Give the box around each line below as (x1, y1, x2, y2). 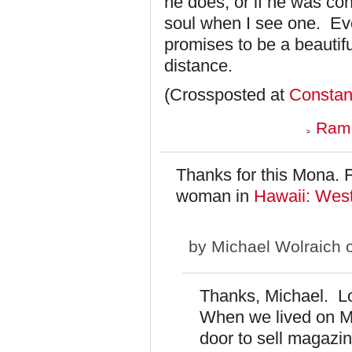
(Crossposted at (164, 85, 289, 104)
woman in (176, 186, 254, 206)
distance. (164, 56, 233, 75)
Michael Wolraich (211, 237, 341, 255)
